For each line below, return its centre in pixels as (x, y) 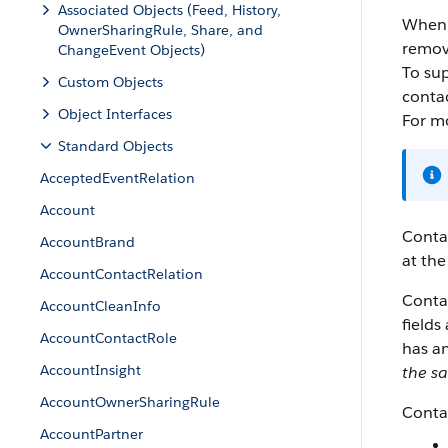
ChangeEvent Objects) (131, 50)
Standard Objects (115, 146)
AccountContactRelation (121, 274)
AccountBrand (87, 242)
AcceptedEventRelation (117, 178)
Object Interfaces (115, 114)
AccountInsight (90, 370)
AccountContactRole (108, 338)
